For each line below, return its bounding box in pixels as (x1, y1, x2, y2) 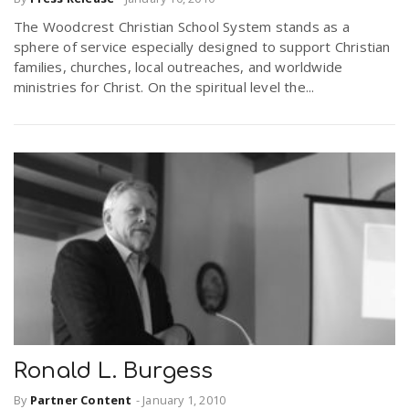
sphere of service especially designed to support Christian (14, 37, 391, 57)
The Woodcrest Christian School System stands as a (14, 17, 350, 37)
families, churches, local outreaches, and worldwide (14, 58, 343, 77)
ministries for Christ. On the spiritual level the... (14, 78, 315, 97)
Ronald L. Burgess (14, 358, 214, 383)
